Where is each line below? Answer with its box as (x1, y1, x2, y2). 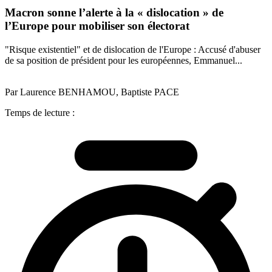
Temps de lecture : (5, 107, 75, 118)
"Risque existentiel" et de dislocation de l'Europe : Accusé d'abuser (5, 44, 260, 55)
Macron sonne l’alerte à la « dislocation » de (5, 6, 223, 19)
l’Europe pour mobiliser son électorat (5, 19, 189, 33)
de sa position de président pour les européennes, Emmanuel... (5, 55, 242, 66)
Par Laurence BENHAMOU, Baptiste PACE (5, 86, 179, 97)
